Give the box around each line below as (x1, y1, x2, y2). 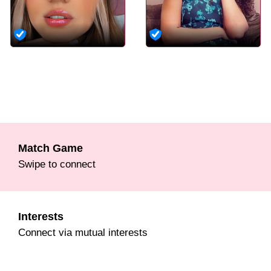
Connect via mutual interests (18, 226, 148, 238)
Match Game (18, 142, 83, 154)
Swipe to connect (18, 157, 96, 170)
